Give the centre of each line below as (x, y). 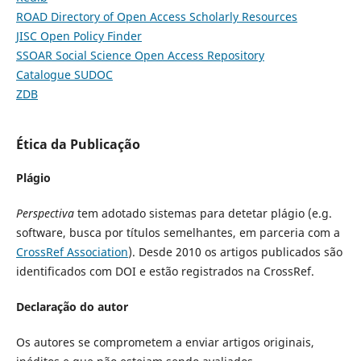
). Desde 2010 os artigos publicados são (235, 252)
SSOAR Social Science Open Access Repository (140, 56)
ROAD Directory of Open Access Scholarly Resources (156, 17)
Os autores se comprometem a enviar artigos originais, (165, 342)
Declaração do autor (72, 307)
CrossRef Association (72, 252)
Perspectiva (45, 214)
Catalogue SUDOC (64, 75)
